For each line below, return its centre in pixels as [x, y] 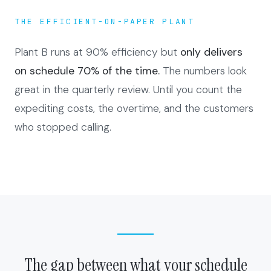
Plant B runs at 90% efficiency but [97, 52]
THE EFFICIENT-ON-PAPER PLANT [105, 22]
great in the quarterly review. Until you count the [128, 90]
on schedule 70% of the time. [87, 71]
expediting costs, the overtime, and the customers [134, 109]
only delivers [211, 52]
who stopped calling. [63, 127]
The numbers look [203, 71]
